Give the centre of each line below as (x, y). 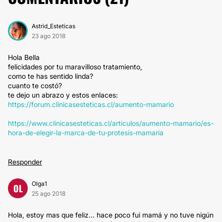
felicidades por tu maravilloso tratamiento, (75, 67)
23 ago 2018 (49, 36)
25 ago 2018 (49, 194)
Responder (25, 162)
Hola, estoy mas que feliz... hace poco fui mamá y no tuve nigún (111, 215)
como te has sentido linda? (51, 76)
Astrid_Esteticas (54, 26)
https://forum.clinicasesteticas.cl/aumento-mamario (91, 104)
